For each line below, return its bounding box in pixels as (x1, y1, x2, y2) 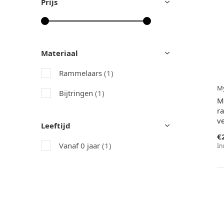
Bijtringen (59, 88, 95, 98)
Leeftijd (41, 120, 70, 130)
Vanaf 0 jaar (59, 140, 102, 150)
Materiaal (41, 48, 78, 58)
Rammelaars (59, 68, 104, 78)
